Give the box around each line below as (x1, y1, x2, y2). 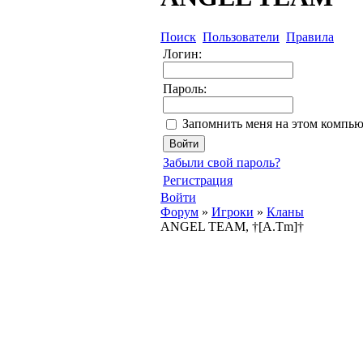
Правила (286, 29, 334, 44)
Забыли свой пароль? (163, 155, 280, 169)
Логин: (163, 46, 202, 61)
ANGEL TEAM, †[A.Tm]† (160, 219, 304, 233)
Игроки (211, 204, 254, 219)
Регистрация (163, 173, 233, 187)
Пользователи (203, 29, 280, 44)
